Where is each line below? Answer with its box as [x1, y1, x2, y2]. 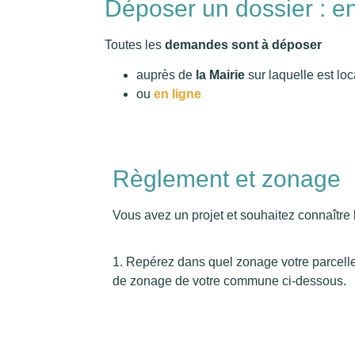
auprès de [136, 68, 193, 82]
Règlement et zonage [113, 166, 341, 193]
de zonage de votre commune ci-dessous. [113, 273, 346, 288]
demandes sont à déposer [165, 37, 322, 52]
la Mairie [193, 68, 245, 82]
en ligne [154, 87, 201, 101]
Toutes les [105, 37, 165, 52]
